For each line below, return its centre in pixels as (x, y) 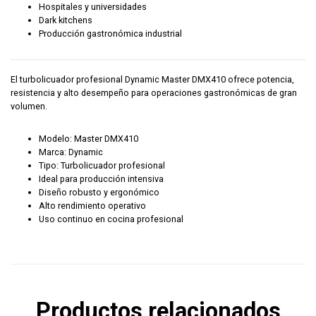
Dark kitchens (66, 20)
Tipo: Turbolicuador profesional (102, 166)
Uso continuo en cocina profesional (111, 219)
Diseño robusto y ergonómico (99, 193)
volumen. (29, 107)
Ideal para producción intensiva (101, 179)
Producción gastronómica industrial (110, 34)
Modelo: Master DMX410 (89, 139)
